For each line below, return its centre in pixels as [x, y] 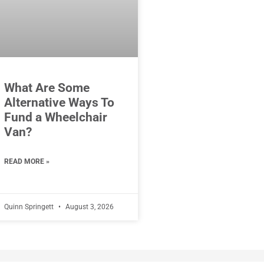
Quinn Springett [29, 207]
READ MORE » [27, 161]
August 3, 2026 [88, 207]
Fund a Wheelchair [55, 117]
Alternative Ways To [59, 102]
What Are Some [47, 88]
